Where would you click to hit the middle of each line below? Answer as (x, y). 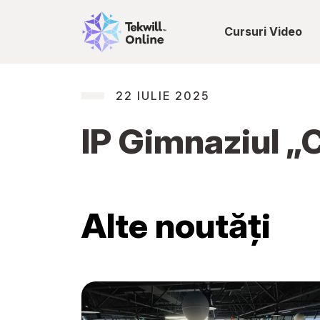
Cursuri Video (263, 32)
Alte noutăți (176, 225)
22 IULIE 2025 (163, 95)
